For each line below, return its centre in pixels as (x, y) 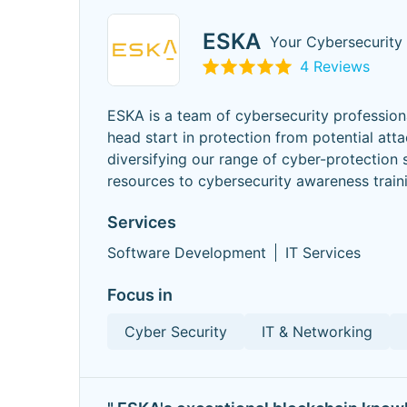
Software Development (187, 253)
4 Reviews (335, 66)
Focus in (140, 295)
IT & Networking (317, 332)
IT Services (323, 253)
